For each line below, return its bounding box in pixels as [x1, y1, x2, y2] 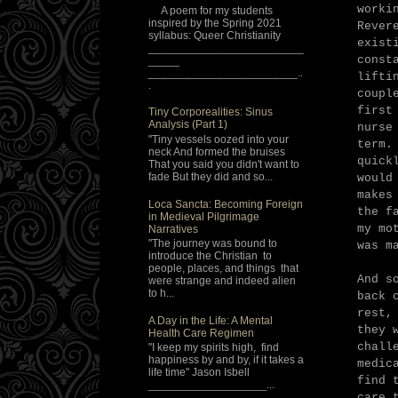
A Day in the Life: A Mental [148, 314, 273, 327]
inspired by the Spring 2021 [148, 16, 282, 29]
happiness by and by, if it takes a [148, 354, 304, 367]
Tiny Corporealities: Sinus [148, 106, 273, 119]
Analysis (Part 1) [148, 118, 227, 131]
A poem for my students [148, 4, 273, 17]
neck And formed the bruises [148, 145, 285, 158]
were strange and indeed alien [148, 275, 296, 288]
